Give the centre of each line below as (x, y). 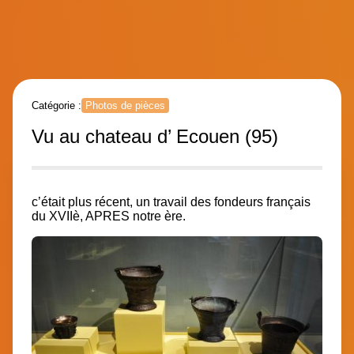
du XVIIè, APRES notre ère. (109, 216)
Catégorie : (56, 105)
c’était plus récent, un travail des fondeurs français (171, 201)
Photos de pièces (125, 105)
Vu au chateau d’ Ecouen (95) (155, 136)
